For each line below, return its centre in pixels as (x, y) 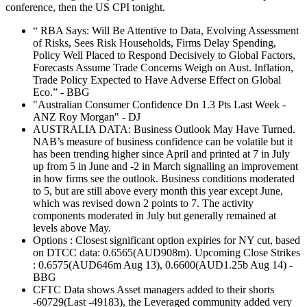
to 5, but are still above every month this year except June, (158, 191)
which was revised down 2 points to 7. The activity (143, 203)
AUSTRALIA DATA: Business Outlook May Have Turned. (164, 129)
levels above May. (72, 228)
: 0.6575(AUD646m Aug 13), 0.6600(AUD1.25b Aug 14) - (163, 265)
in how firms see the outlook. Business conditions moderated (164, 178)
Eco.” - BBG (61, 92)
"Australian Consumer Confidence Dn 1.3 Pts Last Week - (159, 104)
